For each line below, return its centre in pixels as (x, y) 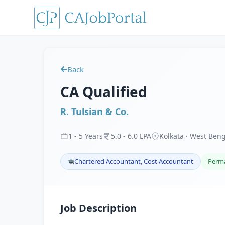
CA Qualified (104, 92)
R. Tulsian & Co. (94, 111)
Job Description (98, 208)
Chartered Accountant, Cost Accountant (134, 161)
